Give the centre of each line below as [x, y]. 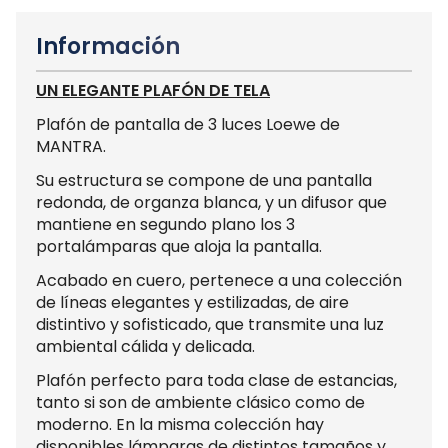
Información [108, 46]
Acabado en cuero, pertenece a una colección [219, 280]
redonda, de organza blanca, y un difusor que [211, 202]
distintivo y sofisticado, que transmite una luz [210, 324]
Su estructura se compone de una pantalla [204, 180]
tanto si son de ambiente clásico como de [200, 402]
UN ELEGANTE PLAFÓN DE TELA [153, 90]
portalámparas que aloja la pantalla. [179, 246]
